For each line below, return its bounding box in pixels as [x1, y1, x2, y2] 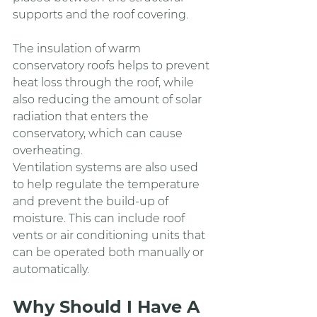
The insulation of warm [13, 41, 144, 55]
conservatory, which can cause [13, 126, 185, 140]
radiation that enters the [13, 109, 151, 123]
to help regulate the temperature [13, 177, 202, 191]
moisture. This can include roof [13, 211, 188, 225]
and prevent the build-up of [13, 194, 171, 208]
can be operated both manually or [13, 245, 207, 259]
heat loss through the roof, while [13, 75, 197, 89]
